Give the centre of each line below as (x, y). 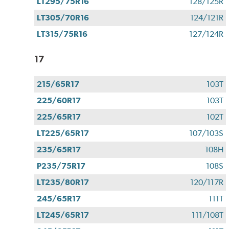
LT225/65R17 (63, 133)
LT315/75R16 (62, 34)
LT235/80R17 (63, 182)
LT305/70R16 (63, 17)
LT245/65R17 (63, 215)
